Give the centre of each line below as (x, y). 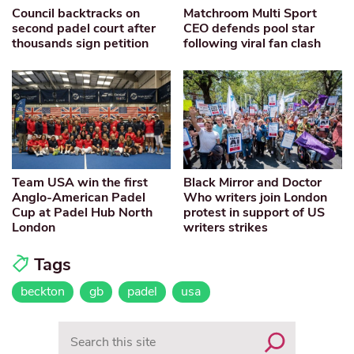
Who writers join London (256, 198)
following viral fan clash (252, 44)
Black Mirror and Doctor (253, 183)
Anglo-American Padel (79, 198)
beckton (43, 292)
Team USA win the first (80, 183)
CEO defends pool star (249, 29)
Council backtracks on (76, 14)
